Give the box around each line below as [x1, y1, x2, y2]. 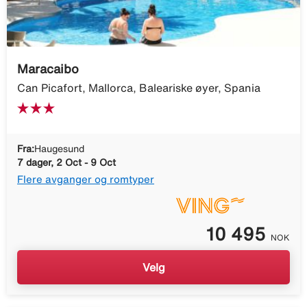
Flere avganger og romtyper [17, 173, 154, 184]
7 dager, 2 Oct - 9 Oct [17, 157, 116, 167]
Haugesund [34, 143, 84, 153]
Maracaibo [17, 62, 79, 75]
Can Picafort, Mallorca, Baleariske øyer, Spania [17, 82, 260, 93]
